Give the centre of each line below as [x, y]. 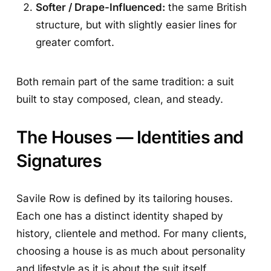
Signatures [59, 160]
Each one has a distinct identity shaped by [120, 215]
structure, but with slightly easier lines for [136, 24]
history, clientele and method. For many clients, [132, 233]
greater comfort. [75, 42]
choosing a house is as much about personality [131, 250]
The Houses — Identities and [130, 137]
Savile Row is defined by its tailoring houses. [125, 198]
